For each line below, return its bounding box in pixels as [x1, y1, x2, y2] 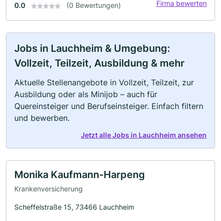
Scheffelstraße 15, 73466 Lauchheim [14, 203, 134, 212]
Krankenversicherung [14, 184, 83, 193]
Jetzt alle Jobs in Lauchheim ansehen [81, 130, 207, 139]
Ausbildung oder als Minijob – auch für [14, 89, 157, 99]
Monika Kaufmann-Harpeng [14, 168, 145, 181]
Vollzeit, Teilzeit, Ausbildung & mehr [14, 57, 184, 69]
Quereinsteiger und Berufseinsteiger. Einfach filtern [14, 101, 203, 111]
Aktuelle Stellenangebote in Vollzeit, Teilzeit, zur [14, 77, 194, 87]
